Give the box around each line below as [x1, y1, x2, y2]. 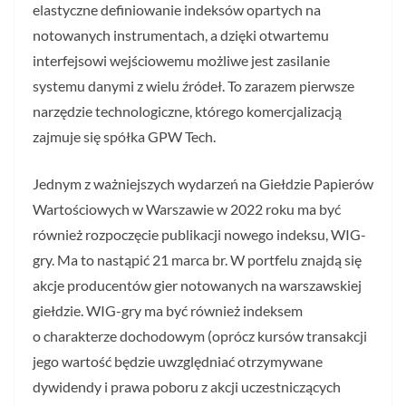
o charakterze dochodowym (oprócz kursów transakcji [33, 326, 367, 344]
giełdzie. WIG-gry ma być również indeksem [33, 301, 303, 319]
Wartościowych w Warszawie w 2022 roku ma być [33, 199, 341, 217]
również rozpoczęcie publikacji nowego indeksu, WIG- [33, 225, 366, 243]
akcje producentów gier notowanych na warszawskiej [33, 275, 362, 294]
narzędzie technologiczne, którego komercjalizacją [33, 101, 342, 120]
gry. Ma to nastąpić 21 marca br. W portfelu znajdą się [33, 250, 362, 268]
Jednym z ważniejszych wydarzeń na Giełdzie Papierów [33, 174, 373, 192]
